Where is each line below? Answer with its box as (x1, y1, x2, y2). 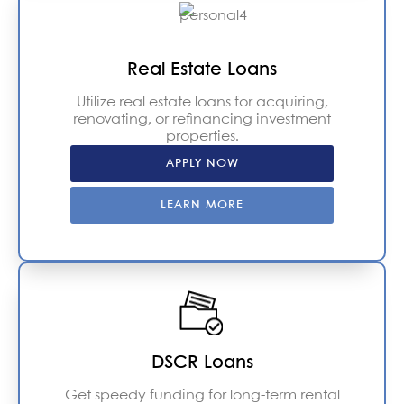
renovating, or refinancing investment (73, 112, 331, 126)
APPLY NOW (165, 157, 239, 170)
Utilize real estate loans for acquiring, (76, 95, 328, 109)
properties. (165, 129, 239, 143)
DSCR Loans (151, 353, 253, 372)
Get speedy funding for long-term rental (64, 388, 340, 402)
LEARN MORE (161, 198, 243, 211)
